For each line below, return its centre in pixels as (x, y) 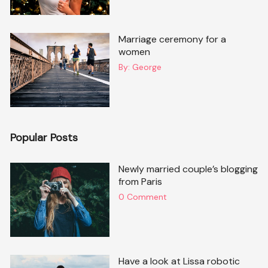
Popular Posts (44, 138)
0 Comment (142, 197)
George (147, 67)
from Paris (140, 182)
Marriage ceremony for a (172, 39)
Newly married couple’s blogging (188, 169)
